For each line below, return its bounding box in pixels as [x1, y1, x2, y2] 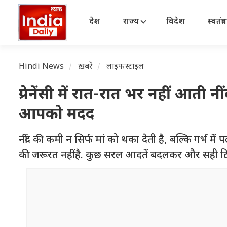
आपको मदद [19, 105, 94, 125]
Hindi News [19, 62, 64, 72]
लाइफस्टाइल [106, 62, 144, 72]
